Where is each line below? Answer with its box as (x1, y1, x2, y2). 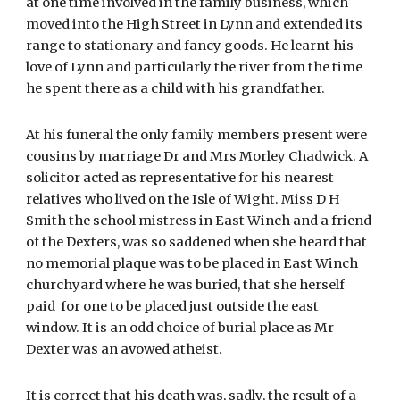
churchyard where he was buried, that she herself (26, 277, 346, 293)
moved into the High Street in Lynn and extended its (26, 16, 363, 32)
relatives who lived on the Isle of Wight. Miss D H (26, 191, 340, 207)
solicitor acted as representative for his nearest (26, 170, 335, 186)
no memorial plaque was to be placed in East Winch (26, 255, 359, 271)
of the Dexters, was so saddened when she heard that (26, 234, 368, 250)
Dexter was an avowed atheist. (26, 341, 223, 357)
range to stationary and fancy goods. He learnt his (26, 37, 354, 54)
